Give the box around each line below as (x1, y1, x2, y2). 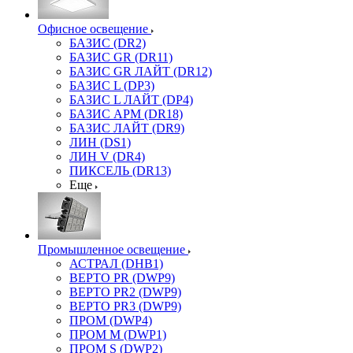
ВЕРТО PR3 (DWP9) (69, 299, 181, 313)
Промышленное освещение (38, 243, 185, 256)
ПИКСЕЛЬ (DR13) (69, 164, 171, 177)
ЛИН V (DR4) (69, 150, 145, 163)
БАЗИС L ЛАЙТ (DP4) (69, 93, 193, 106)
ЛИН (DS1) (69, 136, 131, 149)
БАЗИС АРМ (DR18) (69, 107, 183, 121)
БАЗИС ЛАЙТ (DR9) (69, 121, 184, 135)
